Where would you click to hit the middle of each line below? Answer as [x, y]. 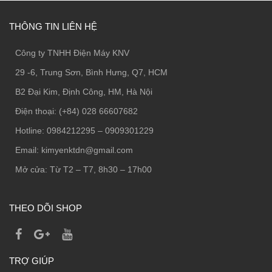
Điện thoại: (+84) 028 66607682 [76, 111]
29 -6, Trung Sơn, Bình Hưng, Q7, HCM [91, 73]
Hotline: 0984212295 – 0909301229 [84, 131]
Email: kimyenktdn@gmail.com [74, 150]
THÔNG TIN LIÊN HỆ [53, 27]
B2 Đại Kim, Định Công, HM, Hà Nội [84, 92]
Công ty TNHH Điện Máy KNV [72, 53]
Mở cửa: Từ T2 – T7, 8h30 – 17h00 [83, 170]
